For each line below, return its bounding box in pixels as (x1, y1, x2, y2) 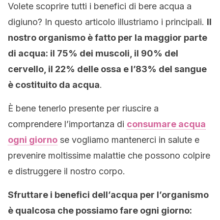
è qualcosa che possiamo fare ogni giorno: (8, 205, 192, 216)
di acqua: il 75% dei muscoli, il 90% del (8, 48, 178, 58)
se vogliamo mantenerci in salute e (57, 135, 199, 145)
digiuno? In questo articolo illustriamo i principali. (8, 17, 207, 27)
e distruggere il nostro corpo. (8, 166, 125, 176)
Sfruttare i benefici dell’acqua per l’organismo (8, 190, 209, 200)
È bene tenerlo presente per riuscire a (8, 103, 159, 113)
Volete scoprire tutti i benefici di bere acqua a (8, 1, 192, 11)
